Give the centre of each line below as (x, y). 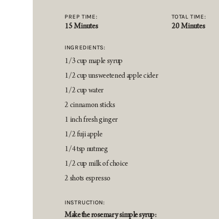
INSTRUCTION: (85, 203)
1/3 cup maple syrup (94, 62)
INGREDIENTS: (85, 48)
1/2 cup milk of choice (97, 164)
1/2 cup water (84, 91)
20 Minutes (188, 27)
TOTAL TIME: (189, 17)
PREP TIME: (81, 17)
